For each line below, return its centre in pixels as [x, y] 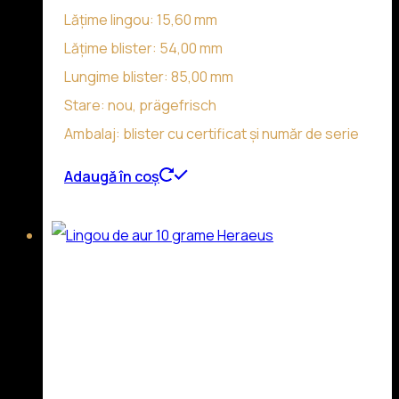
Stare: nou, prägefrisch [140, 106]
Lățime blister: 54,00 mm [143, 49]
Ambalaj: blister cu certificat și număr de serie [212, 134]
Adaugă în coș [112, 177]
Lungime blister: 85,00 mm [149, 77]
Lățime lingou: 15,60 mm [141, 20]
